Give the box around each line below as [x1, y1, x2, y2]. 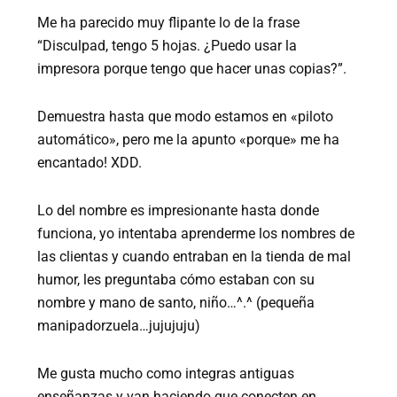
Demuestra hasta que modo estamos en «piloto [37, 108, 334, 126]
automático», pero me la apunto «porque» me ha [37, 131, 340, 149]
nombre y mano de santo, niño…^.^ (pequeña [37, 294, 315, 312]
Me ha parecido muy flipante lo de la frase [37, 14, 300, 32]
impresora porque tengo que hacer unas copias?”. [37, 60, 347, 78]
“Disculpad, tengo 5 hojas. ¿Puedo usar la [37, 37, 298, 55]
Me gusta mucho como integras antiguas [37, 365, 295, 383]
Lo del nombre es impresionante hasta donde [37, 202, 320, 220]
